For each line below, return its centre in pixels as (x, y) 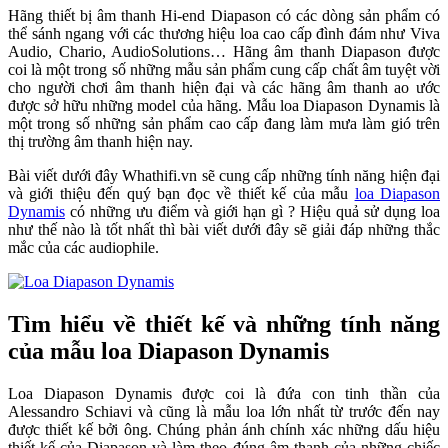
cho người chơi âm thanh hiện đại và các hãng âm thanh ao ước (224, 88)
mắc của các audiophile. (83, 248)
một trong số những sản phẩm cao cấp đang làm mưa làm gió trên (224, 124)
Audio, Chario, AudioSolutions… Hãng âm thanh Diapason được (224, 52)
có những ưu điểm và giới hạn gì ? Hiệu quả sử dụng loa (252, 212)
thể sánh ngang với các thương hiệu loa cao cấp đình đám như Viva (224, 34)
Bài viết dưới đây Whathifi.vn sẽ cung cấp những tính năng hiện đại (224, 176)
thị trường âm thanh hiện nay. (100, 142)
